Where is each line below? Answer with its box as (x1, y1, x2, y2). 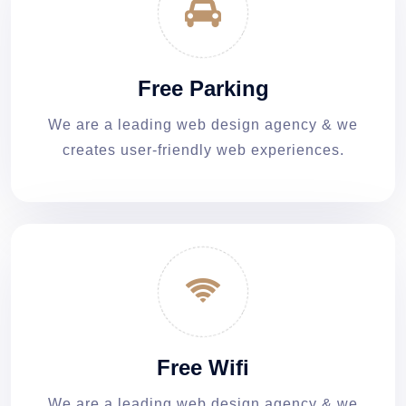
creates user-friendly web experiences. (62, 141, 344, 158)
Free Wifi (157, 354, 249, 380)
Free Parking (137, 75, 269, 101)
